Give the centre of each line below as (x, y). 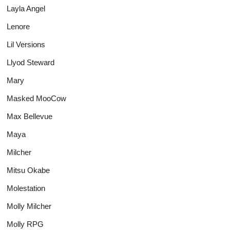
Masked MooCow (37, 98)
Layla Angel (26, 8)
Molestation (26, 188)
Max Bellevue (30, 116)
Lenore (18, 26)
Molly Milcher (29, 206)
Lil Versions (26, 44)
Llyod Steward (31, 62)
